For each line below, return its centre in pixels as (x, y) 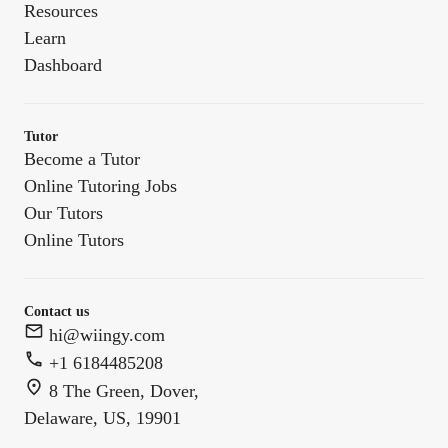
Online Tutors (74, 240)
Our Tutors (63, 213)
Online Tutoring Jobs (100, 186)
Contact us (56, 311)
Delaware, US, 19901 (102, 418)
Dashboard (63, 65)
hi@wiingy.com (104, 335)
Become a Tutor (82, 159)
